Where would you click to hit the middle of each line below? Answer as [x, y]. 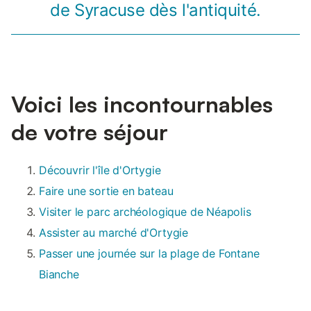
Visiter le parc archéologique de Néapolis [145, 212]
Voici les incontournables [142, 104]
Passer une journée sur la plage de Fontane [149, 254]
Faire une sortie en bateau [106, 191]
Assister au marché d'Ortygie [114, 233]
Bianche [59, 275]
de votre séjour [90, 132]
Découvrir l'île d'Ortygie [100, 170]
